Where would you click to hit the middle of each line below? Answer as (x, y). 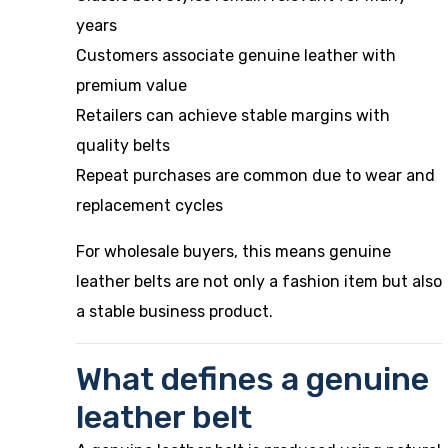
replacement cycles (149, 205)
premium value (131, 85)
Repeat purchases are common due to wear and (255, 175)
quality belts (123, 145)
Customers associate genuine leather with (236, 55)
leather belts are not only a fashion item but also (259, 281)
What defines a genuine (252, 379)
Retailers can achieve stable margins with (233, 115)
